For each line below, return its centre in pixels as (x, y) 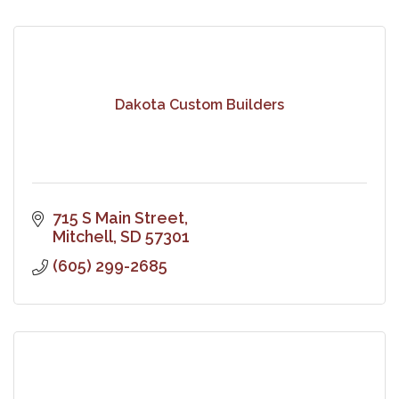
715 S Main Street (118, 217)
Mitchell (82, 236)
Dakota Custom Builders (199, 105)
